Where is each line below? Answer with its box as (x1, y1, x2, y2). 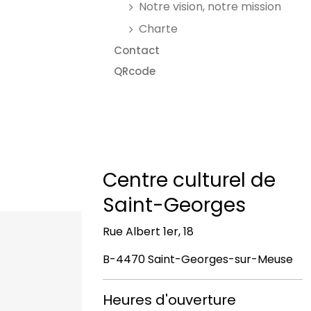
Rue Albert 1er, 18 (103, 223, 194, 239)
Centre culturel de (103, 166, 276, 194)
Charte (139, 20, 178, 37)
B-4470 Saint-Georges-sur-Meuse (103, 251, 293, 267)
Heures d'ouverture (103, 289, 236, 310)
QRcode (114, 63, 155, 78)
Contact (114, 42, 160, 58)
